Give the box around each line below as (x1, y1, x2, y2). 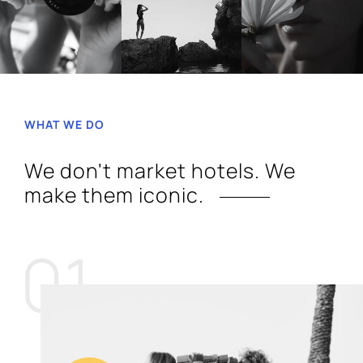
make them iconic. (24, 181, 209, 209)
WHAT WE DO (24, 117, 105, 132)
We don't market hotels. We (24, 156, 296, 185)
